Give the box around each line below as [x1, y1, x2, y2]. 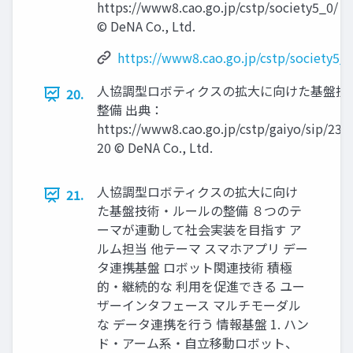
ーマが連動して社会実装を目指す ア [97, 220, 302, 240]
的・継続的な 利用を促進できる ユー [97, 277, 305, 296]
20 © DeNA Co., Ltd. [97, 138, 213, 158]
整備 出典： [97, 100, 163, 120]
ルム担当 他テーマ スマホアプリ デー [97, 239, 308, 258]
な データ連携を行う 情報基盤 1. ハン [97, 314, 309, 334]
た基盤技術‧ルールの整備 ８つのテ [97, 201, 302, 221]
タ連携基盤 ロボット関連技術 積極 [97, 258, 292, 277]
